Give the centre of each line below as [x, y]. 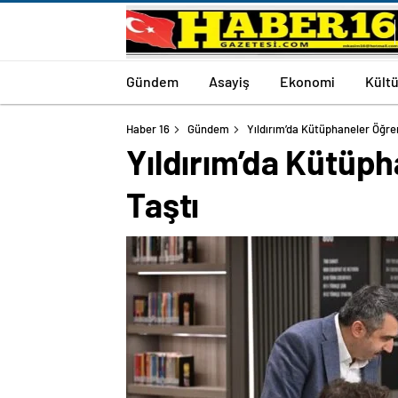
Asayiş [229, 81]
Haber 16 [148, 129]
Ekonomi [307, 81]
